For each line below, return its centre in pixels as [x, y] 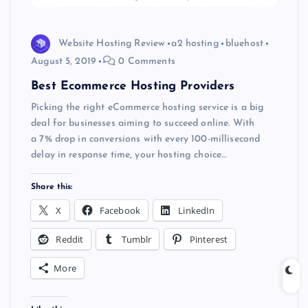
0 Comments [145, 62]
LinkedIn [197, 210]
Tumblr [136, 239]
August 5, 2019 [64, 62]
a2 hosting [195, 43]
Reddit [70, 239]
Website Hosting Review [112, 43]
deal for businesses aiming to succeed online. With [143, 124]
